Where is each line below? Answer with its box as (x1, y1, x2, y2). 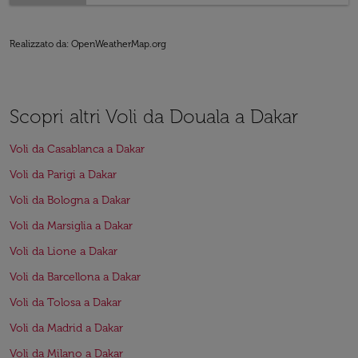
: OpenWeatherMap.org (66, 38, 166, 50)
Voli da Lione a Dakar (10, 245, 117, 258)
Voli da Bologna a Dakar (10, 193, 130, 207)
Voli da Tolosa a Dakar (10, 296, 121, 309)
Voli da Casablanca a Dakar (10, 142, 145, 156)
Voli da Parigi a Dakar (10, 168, 117, 181)
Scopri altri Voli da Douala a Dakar (10, 105, 298, 128)
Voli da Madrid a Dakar (10, 321, 123, 335)
